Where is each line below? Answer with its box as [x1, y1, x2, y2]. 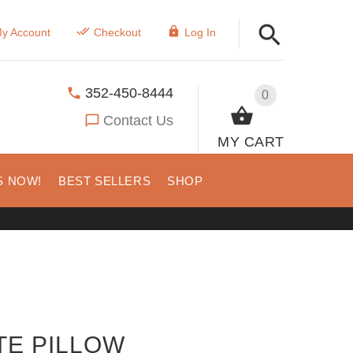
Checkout [93, 26, 141, 39]
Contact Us [103, 112, 174, 128]
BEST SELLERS [58, 174, 151, 188]
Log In [184, 26, 216, 39]
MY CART [217, 133, 284, 150]
